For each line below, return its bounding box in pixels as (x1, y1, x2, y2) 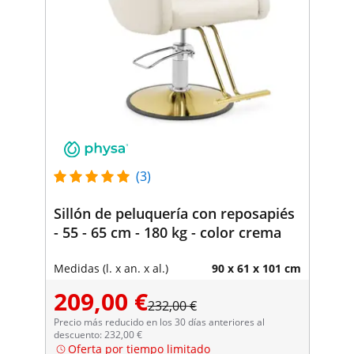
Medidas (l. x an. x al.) (53, 260, 168, 276)
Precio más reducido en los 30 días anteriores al (53, 314, 265, 329)
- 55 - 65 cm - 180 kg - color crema (53, 222, 281, 242)
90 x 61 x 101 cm (211, 260, 301, 276)
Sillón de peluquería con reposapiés (53, 203, 295, 223)
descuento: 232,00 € (53, 327, 142, 341)
